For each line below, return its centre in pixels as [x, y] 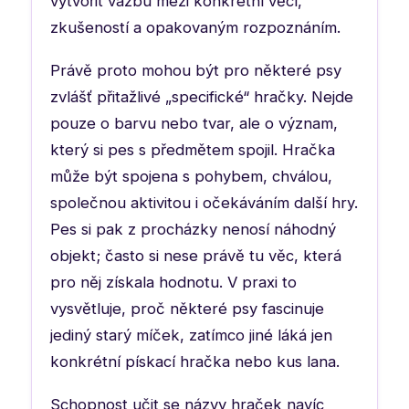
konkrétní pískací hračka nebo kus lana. [195, 361]
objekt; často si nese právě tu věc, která [196, 255]
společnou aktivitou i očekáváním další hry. [204, 202]
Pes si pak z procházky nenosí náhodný [193, 229]
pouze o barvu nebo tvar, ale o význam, [194, 123]
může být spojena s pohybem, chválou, [191, 176]
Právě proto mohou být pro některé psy [196, 70]
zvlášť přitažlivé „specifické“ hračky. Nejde [202, 96]
